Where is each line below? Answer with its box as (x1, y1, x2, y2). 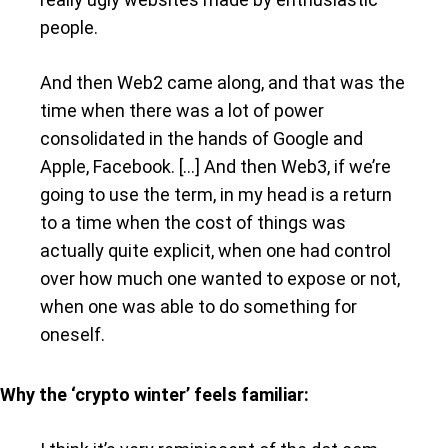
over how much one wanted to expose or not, (40, 267, 400, 289)
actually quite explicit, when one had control (40, 239, 391, 261)
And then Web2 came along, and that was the (40, 71, 405, 93)
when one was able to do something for (40, 295, 357, 317)
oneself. (40, 323, 105, 345)
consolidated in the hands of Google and (40, 127, 363, 149)
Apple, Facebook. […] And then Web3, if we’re (40, 155, 391, 177)
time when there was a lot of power (40, 99, 324, 121)
